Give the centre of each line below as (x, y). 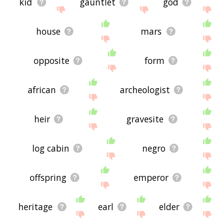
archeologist (145, 89)
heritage (36, 207)
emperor (151, 178)
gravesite (145, 119)
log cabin (51, 148)
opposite (51, 60)
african (42, 89)
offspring (48, 178)
